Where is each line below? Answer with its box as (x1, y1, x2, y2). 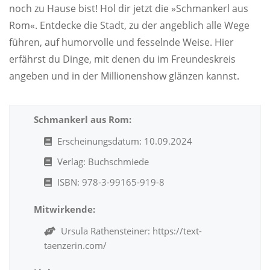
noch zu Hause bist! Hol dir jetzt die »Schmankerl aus (9, 2, 248, 15)
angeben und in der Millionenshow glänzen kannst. (9, 69, 239, 83)
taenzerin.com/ (44, 239, 107, 251)
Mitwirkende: (34, 203, 95, 215)
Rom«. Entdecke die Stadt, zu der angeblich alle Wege (9, 19, 250, 32)
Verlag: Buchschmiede (55, 155, 149, 168)
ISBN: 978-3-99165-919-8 (55, 176, 165, 188)
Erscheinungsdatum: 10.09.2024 (55, 135, 192, 147)
